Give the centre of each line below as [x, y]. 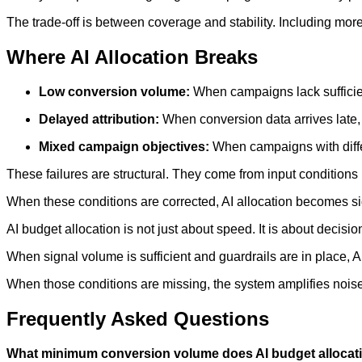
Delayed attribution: [99, 120]
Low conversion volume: [114, 92]
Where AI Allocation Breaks [132, 57]
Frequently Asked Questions [138, 319]
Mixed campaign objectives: [124, 147]
